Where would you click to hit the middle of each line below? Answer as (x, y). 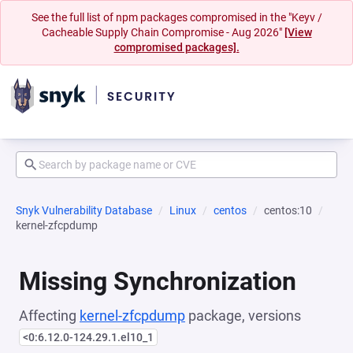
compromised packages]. (176, 47)
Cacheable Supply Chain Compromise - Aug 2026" (163, 32)
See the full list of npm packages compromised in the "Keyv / (176, 17)
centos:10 (288, 210)
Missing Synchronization (158, 281)
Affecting (49, 316)
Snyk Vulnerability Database (84, 210)
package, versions (243, 316)
